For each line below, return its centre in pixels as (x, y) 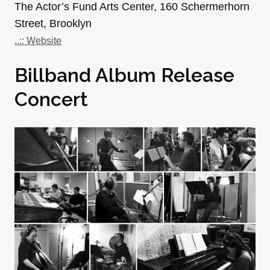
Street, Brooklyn (53, 24)
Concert (51, 99)
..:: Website (38, 41)
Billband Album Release (124, 75)
